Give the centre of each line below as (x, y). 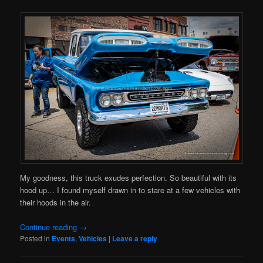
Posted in (35, 238)
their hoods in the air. (56, 203)
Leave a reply (135, 239)
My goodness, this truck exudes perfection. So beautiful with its (129, 178)
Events (64, 239)
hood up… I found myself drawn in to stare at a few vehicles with (130, 190)
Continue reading (50, 227)
